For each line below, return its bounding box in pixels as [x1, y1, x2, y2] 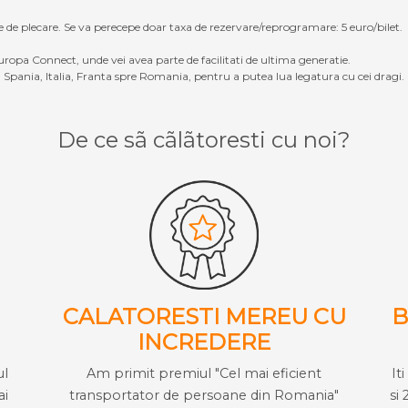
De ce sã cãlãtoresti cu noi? [57, 126, 351, 153]
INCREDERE [138, 328, 270, 355]
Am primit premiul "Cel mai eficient [87, 364, 321, 382]
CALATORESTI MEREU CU [62, 302, 346, 330]
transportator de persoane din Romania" [69, 386, 339, 403]
